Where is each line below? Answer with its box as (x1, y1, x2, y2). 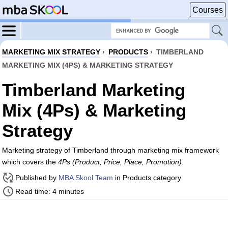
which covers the (2, 158, 58, 166)
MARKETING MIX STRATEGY (2, 48, 100, 56)
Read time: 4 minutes (15, 187, 84, 195)
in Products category (113, 174, 181, 182)
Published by (15, 174, 59, 182)
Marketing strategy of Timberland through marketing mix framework (2, 146, 219, 154)
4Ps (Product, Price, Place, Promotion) (58, 158, 182, 166)
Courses (192, 6, 223, 14)
